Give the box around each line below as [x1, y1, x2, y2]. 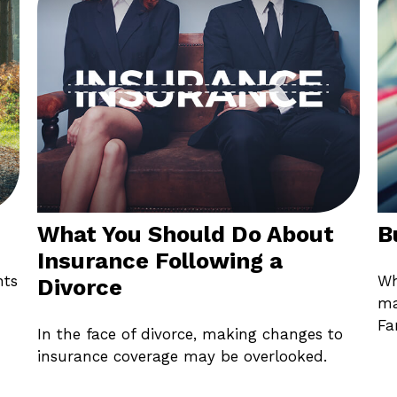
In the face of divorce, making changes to [37, 324, 344, 343]
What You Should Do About [37, 221, 335, 248]
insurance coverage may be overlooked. [37, 346, 328, 365]
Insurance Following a [37, 247, 284, 275]
